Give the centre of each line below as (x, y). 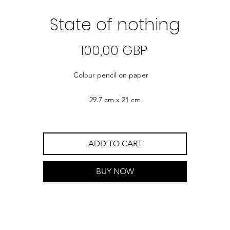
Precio (167, 50)
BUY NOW (115, 171)
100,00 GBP (114, 51)
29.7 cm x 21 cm (115, 100)
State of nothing (115, 25)
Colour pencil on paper (115, 75)
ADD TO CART (115, 144)
